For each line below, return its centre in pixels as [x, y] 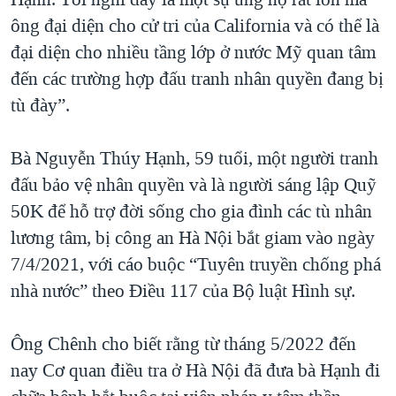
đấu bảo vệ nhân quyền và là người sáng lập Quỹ [194, 185]
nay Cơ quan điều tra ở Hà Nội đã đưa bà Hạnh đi [195, 371]
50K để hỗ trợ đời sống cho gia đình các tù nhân [191, 212]
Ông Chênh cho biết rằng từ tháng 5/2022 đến [183, 344]
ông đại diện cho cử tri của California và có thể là [195, 26]
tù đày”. [40, 106]
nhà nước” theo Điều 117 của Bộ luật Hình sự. [183, 291]
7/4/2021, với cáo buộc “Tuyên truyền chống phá [196, 265]
